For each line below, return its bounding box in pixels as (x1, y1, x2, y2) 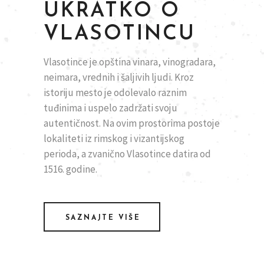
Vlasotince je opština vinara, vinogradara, (44, 55, 216, 69)
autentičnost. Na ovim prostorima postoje (44, 117, 220, 130)
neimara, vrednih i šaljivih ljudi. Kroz (44, 71, 194, 84)
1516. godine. (44, 163, 97, 176)
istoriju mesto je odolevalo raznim (44, 86, 187, 100)
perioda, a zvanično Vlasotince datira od (44, 147, 211, 161)
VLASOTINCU (44, 24, 196, 45)
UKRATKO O (44, 1, 181, 22)
